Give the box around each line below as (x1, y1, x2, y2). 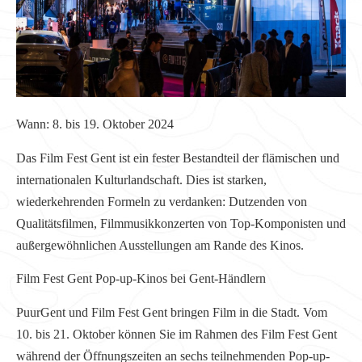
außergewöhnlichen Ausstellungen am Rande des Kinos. (16, 238, 304, 252)
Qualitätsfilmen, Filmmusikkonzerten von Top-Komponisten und (16, 216, 346, 230)
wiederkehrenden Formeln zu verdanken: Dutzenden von (16, 194, 307, 208)
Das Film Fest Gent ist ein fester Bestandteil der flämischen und (16, 150, 339, 165)
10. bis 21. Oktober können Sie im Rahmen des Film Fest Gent (16, 326, 337, 341)
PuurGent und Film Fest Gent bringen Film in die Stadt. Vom (16, 305, 327, 319)
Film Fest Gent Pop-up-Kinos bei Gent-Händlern (16, 271, 266, 286)
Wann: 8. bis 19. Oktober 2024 (16, 117, 174, 132)
